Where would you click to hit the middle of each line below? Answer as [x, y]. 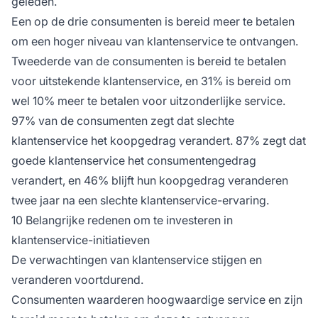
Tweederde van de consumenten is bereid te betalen [149, 61]
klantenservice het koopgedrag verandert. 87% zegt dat [159, 140]
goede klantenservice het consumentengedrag [134, 160]
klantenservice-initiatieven [81, 240]
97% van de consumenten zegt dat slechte [123, 120]
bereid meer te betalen [235, 21]
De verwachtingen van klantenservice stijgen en [137, 259]
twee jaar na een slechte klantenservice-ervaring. [140, 200]
